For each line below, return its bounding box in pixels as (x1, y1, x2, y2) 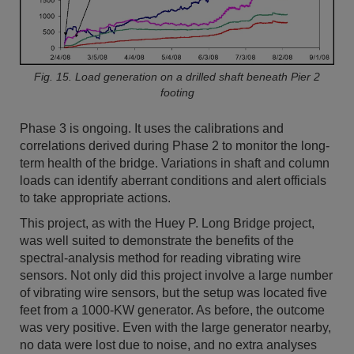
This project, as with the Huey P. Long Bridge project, (20, 217, 314, 231)
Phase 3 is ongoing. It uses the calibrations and (20, 122, 284, 136)
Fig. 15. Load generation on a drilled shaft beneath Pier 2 (34, 70, 320, 84)
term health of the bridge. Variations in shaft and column (20, 156, 330, 171)
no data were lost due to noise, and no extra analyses (20, 338, 317, 352)
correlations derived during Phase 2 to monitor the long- (20, 139, 330, 153)
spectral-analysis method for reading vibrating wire (20, 251, 301, 265)
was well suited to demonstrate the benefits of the (20, 234, 294, 248)
